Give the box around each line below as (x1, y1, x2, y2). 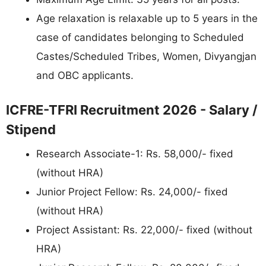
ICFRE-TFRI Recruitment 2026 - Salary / (6, 102, 258, 118)
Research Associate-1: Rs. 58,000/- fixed (36, 147, 233, 160)
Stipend (6, 121, 56, 137)
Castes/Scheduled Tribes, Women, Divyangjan (36, 50, 256, 62)
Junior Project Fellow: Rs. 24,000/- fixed (36, 185, 228, 198)
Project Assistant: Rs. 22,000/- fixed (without (36, 223, 252, 236)
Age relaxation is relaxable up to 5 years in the (36, 12, 258, 24)
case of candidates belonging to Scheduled (36, 31, 244, 43)
